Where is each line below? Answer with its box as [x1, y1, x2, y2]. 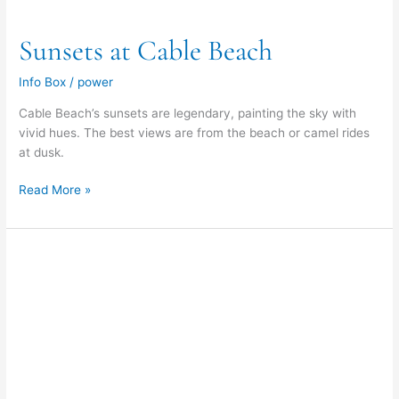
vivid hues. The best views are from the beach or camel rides [19, 125, 370, 140]
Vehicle [18, 248, 60, 264]
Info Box [19, 75, 67, 90]
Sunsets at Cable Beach [19, 32, 273, 68]
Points [18, 288, 54, 303]
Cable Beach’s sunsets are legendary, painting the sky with [19, 105, 357, 120]
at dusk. [19, 144, 65, 159]
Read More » [19, 183, 92, 198]
